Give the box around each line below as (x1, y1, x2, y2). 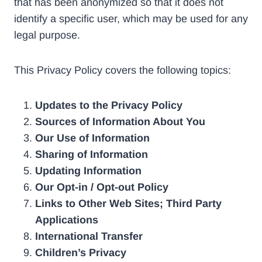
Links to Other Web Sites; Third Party (35, 198, 222, 210)
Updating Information (35, 165, 142, 177)
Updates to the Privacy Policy (35, 99, 182, 112)
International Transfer (35, 230, 143, 243)
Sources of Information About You (35, 116, 205, 128)
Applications (35, 214, 98, 226)
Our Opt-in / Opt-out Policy (35, 181, 168, 194)
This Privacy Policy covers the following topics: (14, 64, 231, 77)
